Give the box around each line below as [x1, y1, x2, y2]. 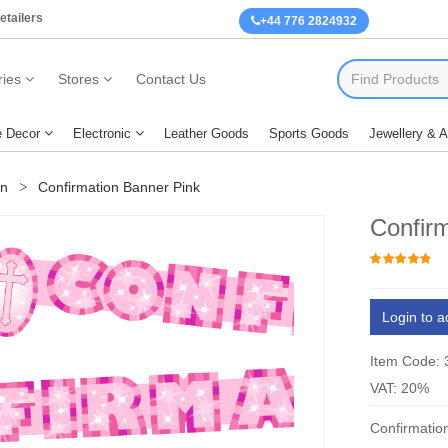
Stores [57, 71, 99, 87]
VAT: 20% [370, 379, 430, 396]
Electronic [73, 125, 131, 141]
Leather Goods [164, 125, 249, 141]
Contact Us [135, 71, 206, 87]
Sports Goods [269, 125, 349, 141]
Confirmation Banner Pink [34, 178, 200, 195]
